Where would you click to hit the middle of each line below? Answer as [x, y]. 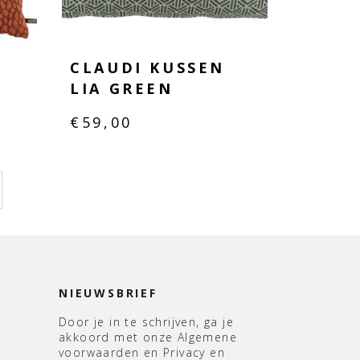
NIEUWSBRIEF [108, 293]
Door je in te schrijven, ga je [146, 322]
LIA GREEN [122, 89]
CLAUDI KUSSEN [147, 68]
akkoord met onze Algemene [148, 337]
